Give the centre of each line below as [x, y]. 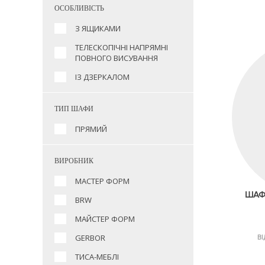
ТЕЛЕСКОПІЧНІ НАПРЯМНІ [122, 47]
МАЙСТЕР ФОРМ [105, 219]
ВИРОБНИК [74, 161]
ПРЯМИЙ [91, 129]
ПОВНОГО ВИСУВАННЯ [117, 58]
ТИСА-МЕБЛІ [97, 257]
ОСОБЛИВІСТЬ [79, 8]
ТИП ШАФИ [74, 109]
